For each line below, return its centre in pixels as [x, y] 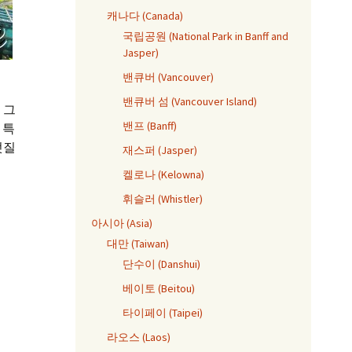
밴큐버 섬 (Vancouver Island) [190, 101]
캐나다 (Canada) [145, 16]
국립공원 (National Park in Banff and [205, 36]
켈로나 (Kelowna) [163, 174]
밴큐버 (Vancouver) [168, 77]
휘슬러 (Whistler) [163, 199]
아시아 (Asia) [122, 223]
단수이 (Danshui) [161, 264]
